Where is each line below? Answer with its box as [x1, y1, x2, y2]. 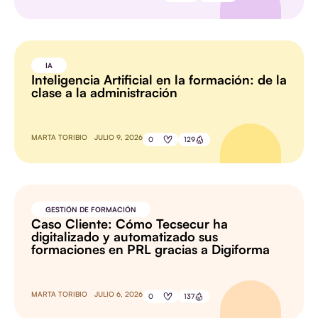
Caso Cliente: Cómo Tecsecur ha [31, 216, 228, 232]
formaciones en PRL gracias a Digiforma [31, 241, 270, 258]
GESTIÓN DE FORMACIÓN [45, 205, 136, 214]
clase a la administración [31, 84, 177, 101]
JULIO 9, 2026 [94, 133, 143, 142]
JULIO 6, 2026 [94, 290, 143, 299]
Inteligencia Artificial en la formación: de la [31, 72, 287, 88]
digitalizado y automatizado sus [31, 229, 218, 245]
